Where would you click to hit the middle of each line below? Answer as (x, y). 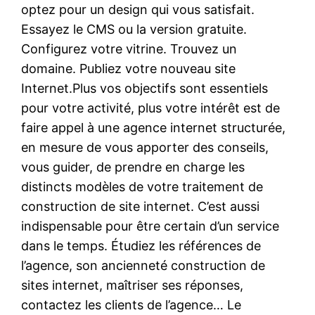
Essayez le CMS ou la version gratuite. (134, 29)
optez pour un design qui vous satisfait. (138, 9)
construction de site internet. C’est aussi (141, 206)
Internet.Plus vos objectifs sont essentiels (145, 88)
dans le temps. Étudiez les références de (141, 245)
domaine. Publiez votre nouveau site (129, 68)
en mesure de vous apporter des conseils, (145, 147)
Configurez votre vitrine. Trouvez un (129, 49)
